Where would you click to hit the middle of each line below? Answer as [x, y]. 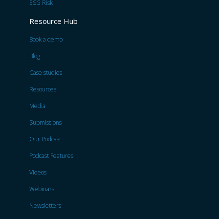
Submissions [45, 123]
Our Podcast [45, 139]
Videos [38, 173]
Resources [43, 89]
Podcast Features [51, 156]
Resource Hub [54, 21]
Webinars [42, 189]
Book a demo [46, 40]
